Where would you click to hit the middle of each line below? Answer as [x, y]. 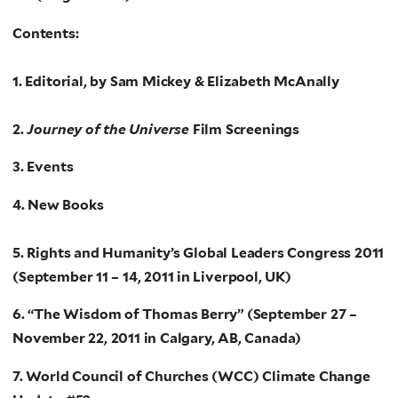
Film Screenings [246, 129]
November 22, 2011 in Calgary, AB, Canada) [157, 338]
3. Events [43, 167]
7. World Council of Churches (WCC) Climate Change [191, 376]
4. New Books [58, 204]
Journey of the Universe [110, 129]
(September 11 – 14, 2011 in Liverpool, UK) [152, 276]
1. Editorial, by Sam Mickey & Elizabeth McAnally [176, 81]
